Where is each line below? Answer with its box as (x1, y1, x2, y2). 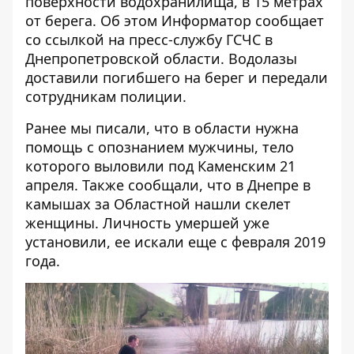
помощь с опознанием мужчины (25, 137, 254, 156)
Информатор (161, 11, 251, 30)
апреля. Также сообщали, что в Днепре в (25, 175, 311, 194)
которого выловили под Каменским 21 (25, 156, 296, 175)
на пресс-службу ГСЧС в (104, 30, 273, 49)
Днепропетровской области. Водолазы (25, 49, 297, 68)
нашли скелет (194, 194, 291, 213)
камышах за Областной (25, 194, 194, 213)
